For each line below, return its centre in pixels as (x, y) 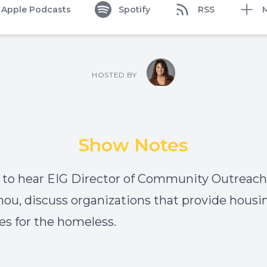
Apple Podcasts (36, 10)
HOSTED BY (114, 75)
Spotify (134, 10)
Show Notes (133, 145)
